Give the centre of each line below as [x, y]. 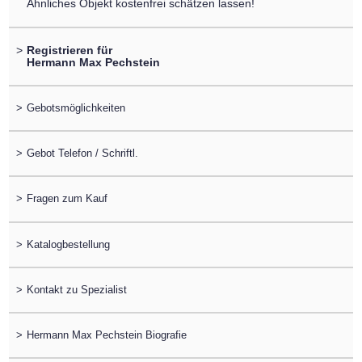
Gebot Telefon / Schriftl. [82, 154]
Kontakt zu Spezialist [76, 289]
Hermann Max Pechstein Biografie [106, 335]
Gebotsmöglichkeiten [76, 107]
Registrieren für [69, 50]
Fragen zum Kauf [67, 199]
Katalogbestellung [68, 244]
